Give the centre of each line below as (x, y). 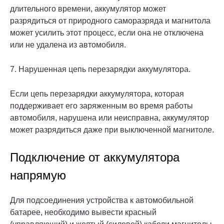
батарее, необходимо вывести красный (83, 212)
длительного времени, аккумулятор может (88, 8)
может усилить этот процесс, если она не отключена (107, 32)
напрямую (38, 175)
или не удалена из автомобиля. (68, 44)
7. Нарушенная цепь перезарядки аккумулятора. (100, 69)
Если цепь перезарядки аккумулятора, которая (97, 93)
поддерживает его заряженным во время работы (101, 105)
